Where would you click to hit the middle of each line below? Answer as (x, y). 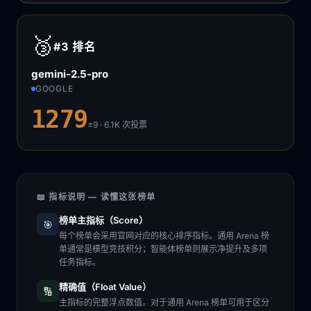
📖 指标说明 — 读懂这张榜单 (96, 197)
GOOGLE (54, 89)
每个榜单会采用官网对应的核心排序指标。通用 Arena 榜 (164, 236)
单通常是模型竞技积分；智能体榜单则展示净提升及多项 (163, 249)
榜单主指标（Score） (103, 220)
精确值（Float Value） (105, 287)
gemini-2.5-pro (70, 74)
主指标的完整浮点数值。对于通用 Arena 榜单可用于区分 (164, 302)
